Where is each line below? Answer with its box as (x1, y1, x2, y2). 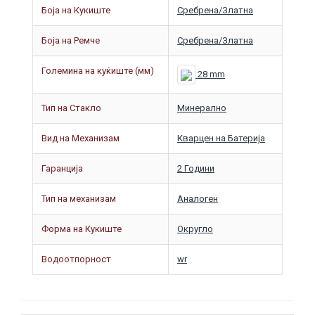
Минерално (177, 103, 226, 114)
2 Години (177, 163, 214, 174)
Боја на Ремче (41, 35, 100, 46)
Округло (177, 224, 213, 235)
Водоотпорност (41, 254, 111, 265)
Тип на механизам (41, 193, 116, 205)
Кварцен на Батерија (177, 133, 265, 144)
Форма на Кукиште (41, 224, 122, 235)
